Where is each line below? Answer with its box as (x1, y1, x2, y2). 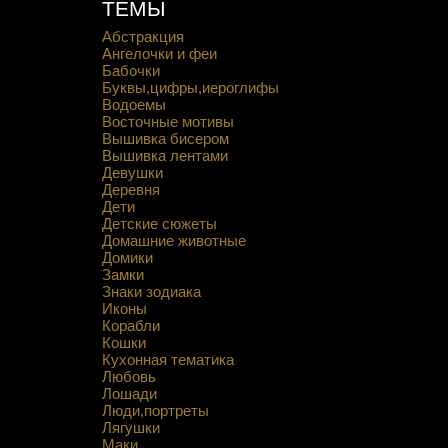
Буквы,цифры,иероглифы (101, 79, 279, 96)
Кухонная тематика (101, 351, 234, 368)
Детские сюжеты (101, 215, 217, 232)
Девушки (101, 164, 163, 181)
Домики (101, 249, 153, 266)
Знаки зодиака (101, 283, 201, 300)
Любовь (101, 368, 156, 385)
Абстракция (101, 28, 184, 45)
